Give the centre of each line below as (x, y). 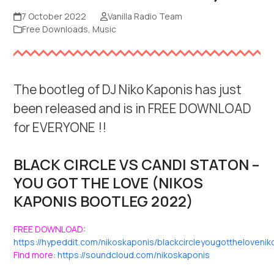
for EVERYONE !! (60, 127)
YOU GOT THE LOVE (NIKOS (109, 182)
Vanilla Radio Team (145, 16)
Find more (34, 254)
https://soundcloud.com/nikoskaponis (134, 254)
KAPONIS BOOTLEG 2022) (104, 201)
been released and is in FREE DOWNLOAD (133, 108)
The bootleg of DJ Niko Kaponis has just (128, 89)
